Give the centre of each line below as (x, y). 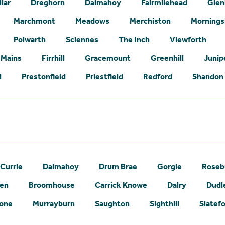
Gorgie (170, 166)
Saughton (112, 203)
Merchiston (150, 21)
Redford (158, 76)
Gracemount (108, 58)
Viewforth (188, 39)
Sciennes (82, 39)
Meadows (92, 21)
